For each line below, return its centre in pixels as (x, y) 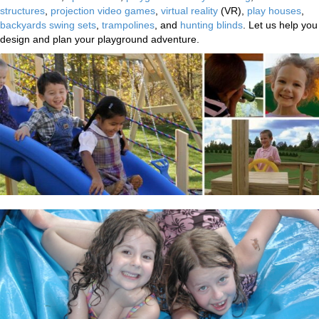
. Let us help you (280, 25)
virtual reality (189, 10)
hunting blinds (211, 25)
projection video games (103, 10)
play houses (274, 10)
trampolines (128, 25)
